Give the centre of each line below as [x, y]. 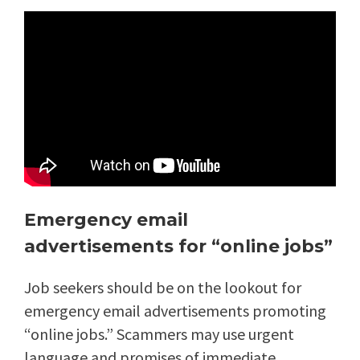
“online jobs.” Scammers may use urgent [159, 334]
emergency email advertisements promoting [175, 311]
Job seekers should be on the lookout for [163, 288]
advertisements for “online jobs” [178, 247]
